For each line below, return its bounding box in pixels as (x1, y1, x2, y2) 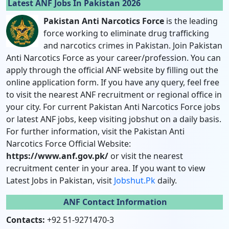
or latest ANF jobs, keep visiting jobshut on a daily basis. (6, 113, 221, 125)
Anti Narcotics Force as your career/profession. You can (6, 52, 221, 63)
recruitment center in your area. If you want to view (6, 163, 205, 174)
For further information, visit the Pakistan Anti (6, 126, 185, 137)
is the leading (164, 15, 218, 27)
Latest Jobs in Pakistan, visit (6, 175, 114, 186)
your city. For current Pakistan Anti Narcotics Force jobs (6, 101, 220, 112)
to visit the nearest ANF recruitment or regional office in (6, 89, 222, 100)
